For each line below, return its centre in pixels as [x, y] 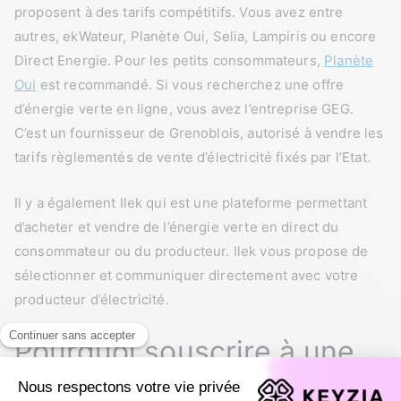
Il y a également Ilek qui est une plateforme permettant [191, 202]
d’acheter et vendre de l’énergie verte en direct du [177, 226]
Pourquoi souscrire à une [185, 351]
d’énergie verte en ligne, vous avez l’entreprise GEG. [184, 108]
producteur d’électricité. [92, 299]
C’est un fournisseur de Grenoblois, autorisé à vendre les [199, 132]
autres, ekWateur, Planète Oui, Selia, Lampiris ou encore [196, 36]
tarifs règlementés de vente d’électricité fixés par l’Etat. [192, 157]
